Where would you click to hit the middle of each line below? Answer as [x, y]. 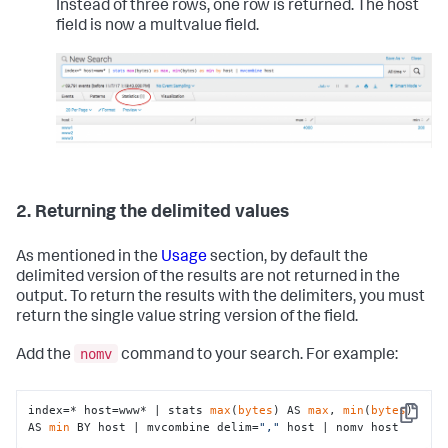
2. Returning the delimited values [152, 213]
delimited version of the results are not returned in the [208, 278]
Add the [45, 355]
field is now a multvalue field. [157, 26]
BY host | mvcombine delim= [165, 427]
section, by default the [287, 258]
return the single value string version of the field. [187, 318]
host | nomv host [340, 427]
